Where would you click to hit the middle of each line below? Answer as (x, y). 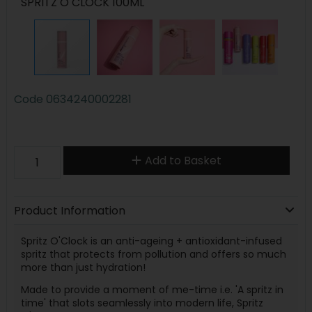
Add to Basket (183, 160)
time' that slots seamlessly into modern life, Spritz (142, 303)
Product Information (69, 210)
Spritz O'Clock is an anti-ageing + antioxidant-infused (151, 241)
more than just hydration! (83, 267)
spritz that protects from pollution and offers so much (153, 254)
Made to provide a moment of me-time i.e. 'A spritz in (152, 290)
